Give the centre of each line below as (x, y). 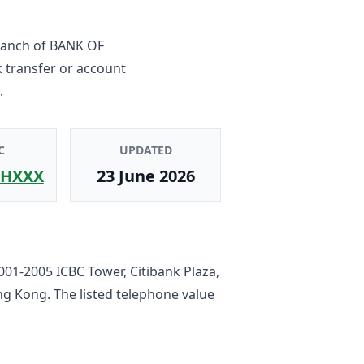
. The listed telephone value (131, 294)
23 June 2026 (145, 175)
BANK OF (76, 45)
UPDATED (145, 149)
